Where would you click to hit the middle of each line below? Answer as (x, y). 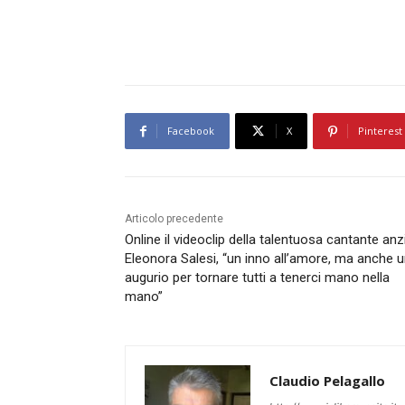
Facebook (191, 131)
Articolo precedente (174, 219)
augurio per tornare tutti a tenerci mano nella (257, 278)
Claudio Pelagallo (327, 381)
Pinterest (380, 131)
